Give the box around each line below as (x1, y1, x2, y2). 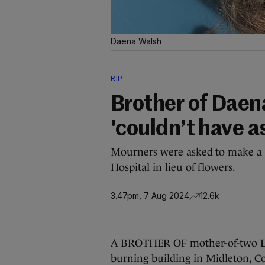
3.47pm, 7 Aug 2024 (111, 190, 189, 201)
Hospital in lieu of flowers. (111, 161, 236, 173)
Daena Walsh (111, 36, 161, 46)
